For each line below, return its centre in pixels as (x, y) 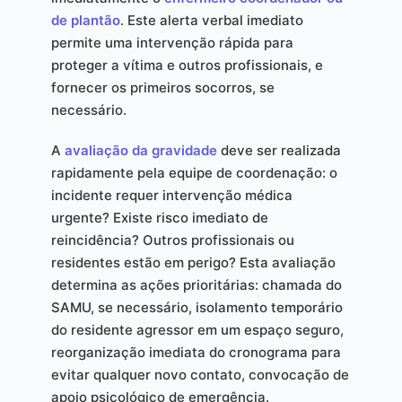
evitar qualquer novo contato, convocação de (200, 374)
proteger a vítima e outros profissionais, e (187, 65)
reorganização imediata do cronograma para (196, 352)
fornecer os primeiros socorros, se (162, 87)
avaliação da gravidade (140, 150)
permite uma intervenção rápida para (172, 42)
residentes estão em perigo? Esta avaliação (193, 262)
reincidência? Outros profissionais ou (172, 240)
